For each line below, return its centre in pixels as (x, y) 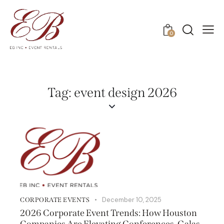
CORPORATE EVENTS (55, 199)
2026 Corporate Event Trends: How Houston (108, 213)
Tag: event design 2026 (112, 93)
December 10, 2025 (131, 199)
